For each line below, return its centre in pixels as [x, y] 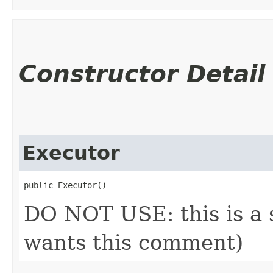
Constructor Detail [142, 74]
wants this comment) [133, 242]
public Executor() [65, 185]
